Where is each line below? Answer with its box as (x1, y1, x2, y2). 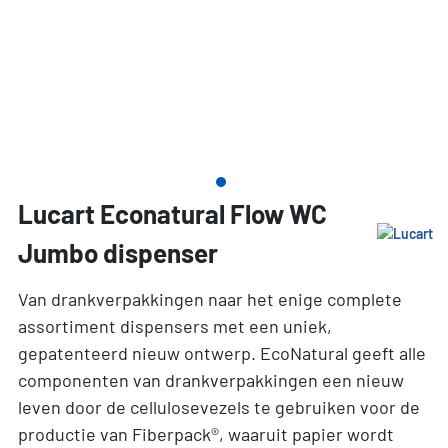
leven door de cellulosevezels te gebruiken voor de (17, 396, 420, 418)
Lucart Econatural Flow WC (17, 198, 327, 229)
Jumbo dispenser (17, 237, 218, 268)
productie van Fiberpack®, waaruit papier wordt (17, 423, 394, 445)
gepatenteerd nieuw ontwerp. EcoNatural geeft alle (17, 342, 426, 364)
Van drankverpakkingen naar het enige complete (17, 288, 402, 310)
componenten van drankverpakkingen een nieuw (17, 369, 404, 391)
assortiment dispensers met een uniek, (17, 315, 332, 337)
